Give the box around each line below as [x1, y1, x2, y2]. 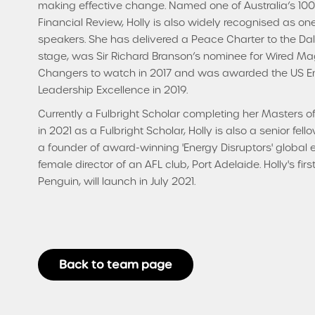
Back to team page [59, 257, 172, 272]
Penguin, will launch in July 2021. [38, 174, 195, 188]
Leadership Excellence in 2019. [38, 83, 188, 96]
